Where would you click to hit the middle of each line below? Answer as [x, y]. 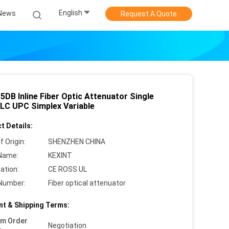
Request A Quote [149, 14]
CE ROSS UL [67, 169]
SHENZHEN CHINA [77, 142]
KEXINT [60, 155]
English [71, 13]
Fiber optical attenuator [87, 183]
